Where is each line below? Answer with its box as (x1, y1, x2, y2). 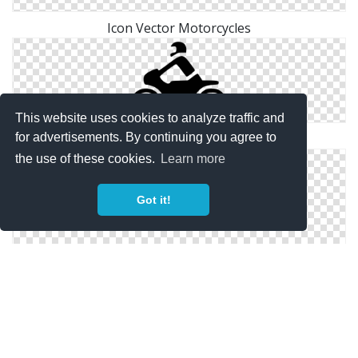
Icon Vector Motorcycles (107, 19, 251, 37)
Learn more (161, 152, 226, 166)
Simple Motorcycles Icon (106, 129, 252, 148)
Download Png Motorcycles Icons (79, 259, 279, 277)
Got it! (136, 193, 171, 207)
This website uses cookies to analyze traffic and (15, 110, 285, 125)
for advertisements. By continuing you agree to (15, 129, 277, 144)
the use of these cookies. (15, 152, 159, 166)
